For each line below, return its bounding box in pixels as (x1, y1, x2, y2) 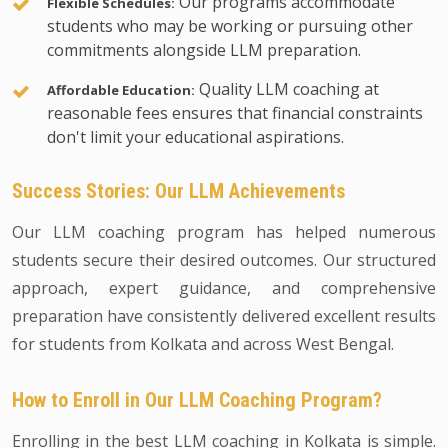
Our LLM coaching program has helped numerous (12, 221, 436, 243)
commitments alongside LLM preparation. (47, 39, 361, 61)
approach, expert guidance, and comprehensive (12, 277, 436, 299)
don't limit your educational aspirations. (47, 126, 344, 148)
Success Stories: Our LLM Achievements (12, 179, 345, 203)
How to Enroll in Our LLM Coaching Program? (12, 388, 382, 412)
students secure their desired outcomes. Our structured (12, 249, 436, 271)
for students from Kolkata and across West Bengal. (12, 333, 394, 355)
